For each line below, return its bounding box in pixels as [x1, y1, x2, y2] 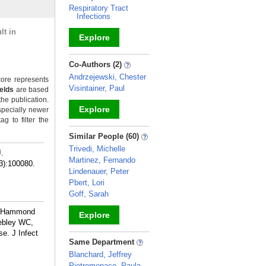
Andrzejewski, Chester [69, 72, 146, 81]
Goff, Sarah [69, 189, 109, 198]
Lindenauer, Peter [69, 167, 129, 176]
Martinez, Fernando [69, 156, 135, 164]
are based [14, 85, 49, 94]
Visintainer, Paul [69, 84, 125, 93]
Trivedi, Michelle [69, 144, 125, 153]
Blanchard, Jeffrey [69, 250, 132, 259]
